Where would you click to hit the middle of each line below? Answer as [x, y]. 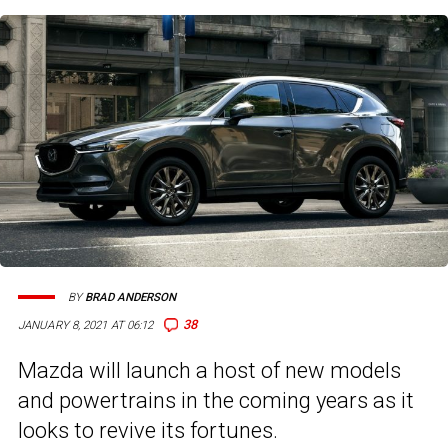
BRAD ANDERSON [130, 297]
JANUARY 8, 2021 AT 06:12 [86, 325]
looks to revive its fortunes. [148, 431]
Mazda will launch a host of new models [209, 371]
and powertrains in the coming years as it [216, 401]
